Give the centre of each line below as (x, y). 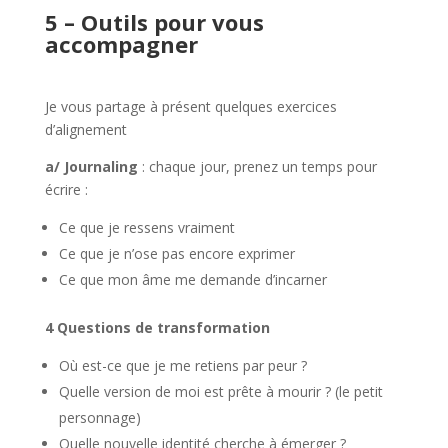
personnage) (99, 417)
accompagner (121, 44)
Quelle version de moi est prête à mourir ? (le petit (220, 391)
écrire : (66, 189)
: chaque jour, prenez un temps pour (257, 166)
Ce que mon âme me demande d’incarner (192, 279)
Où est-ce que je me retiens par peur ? (182, 365)
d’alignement (85, 129)
